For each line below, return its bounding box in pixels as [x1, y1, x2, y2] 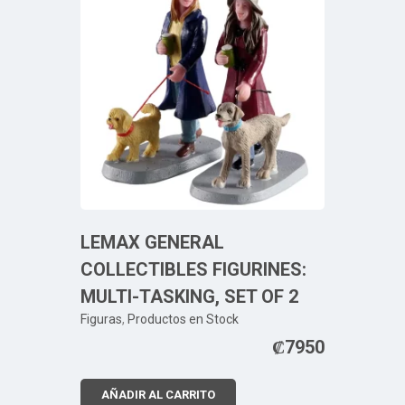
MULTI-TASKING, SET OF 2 [80, 286, 298, 307]
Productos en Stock [127, 312, 239, 326]
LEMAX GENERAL [80, 231, 224, 253]
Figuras [80, 312, 122, 326]
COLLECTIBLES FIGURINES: [80, 259, 306, 280]
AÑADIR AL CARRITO [101, 388, 215, 401]
